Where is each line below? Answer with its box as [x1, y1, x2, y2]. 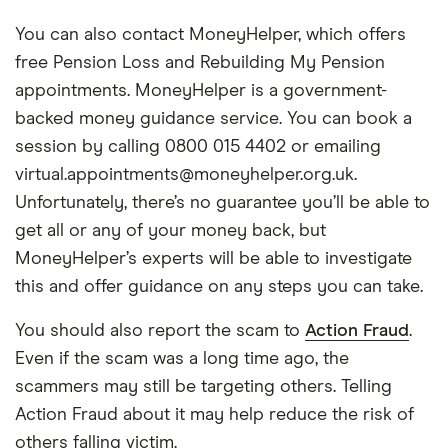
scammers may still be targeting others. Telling [15, 378, 392, 396]
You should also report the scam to [15, 322, 305, 340]
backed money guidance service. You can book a [15, 110, 412, 128]
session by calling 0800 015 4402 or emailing [15, 138, 381, 156]
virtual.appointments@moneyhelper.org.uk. [15, 166, 357, 184]
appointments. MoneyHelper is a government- [15, 82, 387, 100]
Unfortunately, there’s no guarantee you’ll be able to [15, 194, 430, 212]
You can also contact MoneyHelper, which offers [15, 26, 406, 44]
